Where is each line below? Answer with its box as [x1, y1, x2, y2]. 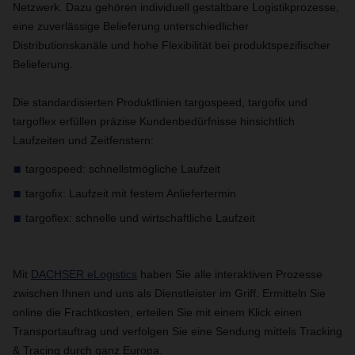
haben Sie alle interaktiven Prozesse [137, 268, 323, 281]
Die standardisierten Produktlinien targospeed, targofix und [13, 96, 307, 109]
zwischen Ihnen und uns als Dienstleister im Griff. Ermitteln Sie [13, 287, 326, 300]
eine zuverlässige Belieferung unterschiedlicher [13, 20, 249, 32]
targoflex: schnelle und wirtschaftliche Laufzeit [25, 212, 255, 224]
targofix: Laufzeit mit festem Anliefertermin [25, 187, 236, 200]
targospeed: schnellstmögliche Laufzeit [25, 162, 220, 175]
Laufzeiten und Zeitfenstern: [13, 134, 154, 147]
